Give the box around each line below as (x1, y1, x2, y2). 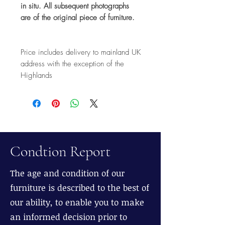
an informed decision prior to (10, 210, 127, 222)
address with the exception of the (21, 58, 124, 69)
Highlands (21, 70, 52, 80)
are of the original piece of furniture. (21, 12, 135, 23)
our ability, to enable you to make (10, 196, 144, 208)
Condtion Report (10, 142, 110, 161)
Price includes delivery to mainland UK (21, 47, 141, 57)
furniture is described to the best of (10, 181, 149, 193)
